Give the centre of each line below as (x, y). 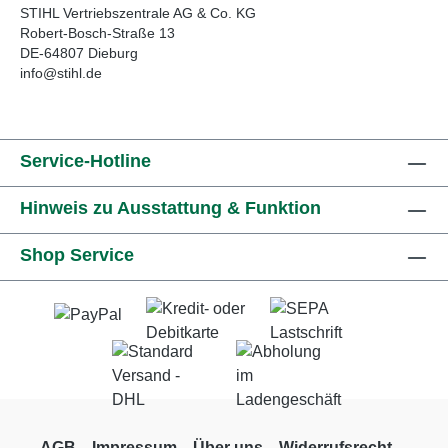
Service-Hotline (85, 161)
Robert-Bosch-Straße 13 (97, 32)
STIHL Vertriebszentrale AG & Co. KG (138, 12)
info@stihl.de (61, 72)
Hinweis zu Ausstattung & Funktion (170, 208)
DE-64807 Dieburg (79, 52)
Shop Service (77, 255)
